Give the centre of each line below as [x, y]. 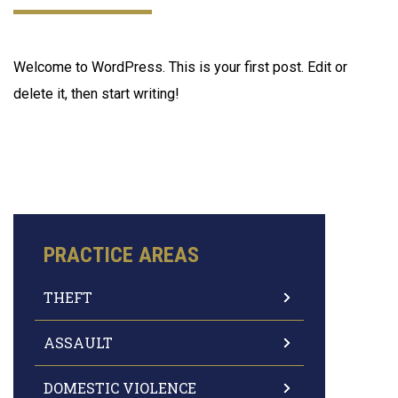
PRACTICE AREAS [121, 255]
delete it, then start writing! [96, 94]
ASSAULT [78, 342]
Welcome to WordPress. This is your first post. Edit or [180, 67]
